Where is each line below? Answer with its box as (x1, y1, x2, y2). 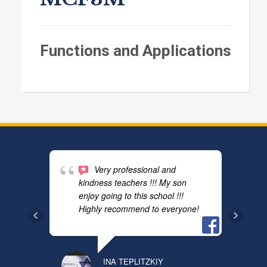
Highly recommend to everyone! (79, 202, 199, 215)
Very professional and (94, 163, 176, 175)
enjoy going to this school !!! (79, 189, 184, 201)
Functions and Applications (40, 41, 231, 60)
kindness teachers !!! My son (79, 176, 187, 188)
